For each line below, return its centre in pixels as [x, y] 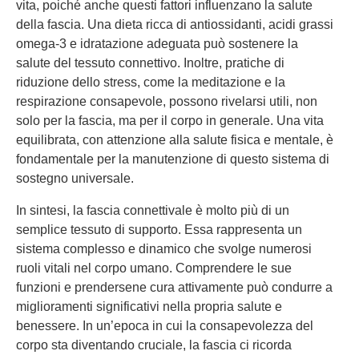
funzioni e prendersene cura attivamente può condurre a [174, 287]
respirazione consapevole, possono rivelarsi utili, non [167, 101]
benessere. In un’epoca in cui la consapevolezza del [165, 326]
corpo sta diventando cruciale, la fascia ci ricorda [154, 345]
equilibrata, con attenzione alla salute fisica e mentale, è [175, 140]
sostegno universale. [75, 178]
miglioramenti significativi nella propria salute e [149, 307]
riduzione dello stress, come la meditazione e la [151, 82]
